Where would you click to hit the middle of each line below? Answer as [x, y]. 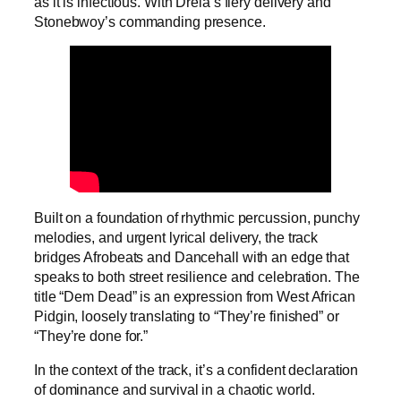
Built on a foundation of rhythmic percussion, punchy [197, 217]
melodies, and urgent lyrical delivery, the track [176, 237]
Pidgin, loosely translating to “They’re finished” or [187, 316]
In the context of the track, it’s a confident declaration [196, 369]
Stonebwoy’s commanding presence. [150, 21]
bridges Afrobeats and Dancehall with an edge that [192, 256]
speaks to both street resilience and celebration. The [197, 276]
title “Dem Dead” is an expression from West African [195, 296]
